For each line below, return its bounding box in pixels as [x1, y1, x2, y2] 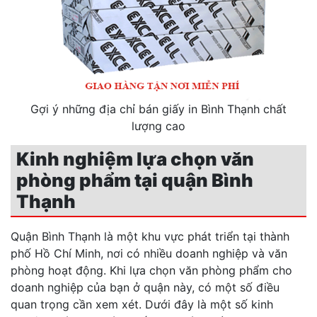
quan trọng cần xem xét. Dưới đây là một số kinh [11, 297, 273, 312]
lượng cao [131, 119, 185, 134]
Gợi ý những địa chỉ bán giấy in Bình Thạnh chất [30, 102, 287, 117]
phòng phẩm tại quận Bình [16, 169, 253, 192]
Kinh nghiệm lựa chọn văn [16, 148, 254, 171]
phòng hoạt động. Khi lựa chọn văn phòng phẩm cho [11, 263, 292, 278]
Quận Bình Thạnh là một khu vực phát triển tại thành [11, 229, 289, 244]
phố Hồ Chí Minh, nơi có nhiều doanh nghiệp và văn [11, 246, 287, 261]
